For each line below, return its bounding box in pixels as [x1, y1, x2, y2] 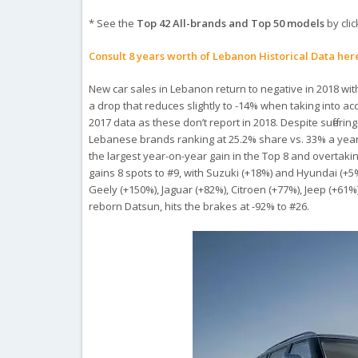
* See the [89, 16, 137, 30]
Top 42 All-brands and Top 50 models [137, 16, 325, 30]
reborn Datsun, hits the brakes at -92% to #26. [89, 199, 310, 213]
